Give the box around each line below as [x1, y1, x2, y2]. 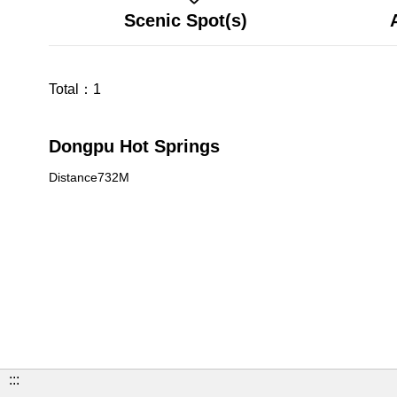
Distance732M [49, 170, 129, 184]
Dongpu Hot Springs [49, 136, 220, 156]
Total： [49, 82, 93, 97]
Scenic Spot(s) [123, 11, 247, 30]
